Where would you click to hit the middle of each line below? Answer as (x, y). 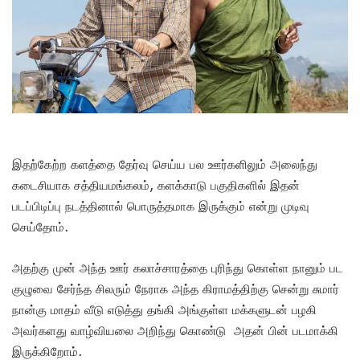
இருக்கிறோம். (47, 351)
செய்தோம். (42, 226)
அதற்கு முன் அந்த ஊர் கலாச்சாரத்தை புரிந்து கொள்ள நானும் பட (178, 267)
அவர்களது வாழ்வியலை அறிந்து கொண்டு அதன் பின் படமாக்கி (175, 330)
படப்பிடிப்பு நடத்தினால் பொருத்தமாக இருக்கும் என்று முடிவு (161, 205)
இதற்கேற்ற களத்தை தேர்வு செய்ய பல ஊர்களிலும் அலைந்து (165, 164)
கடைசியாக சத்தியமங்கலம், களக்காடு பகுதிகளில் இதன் (156, 184)
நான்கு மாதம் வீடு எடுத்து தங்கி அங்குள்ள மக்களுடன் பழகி (164, 309)
